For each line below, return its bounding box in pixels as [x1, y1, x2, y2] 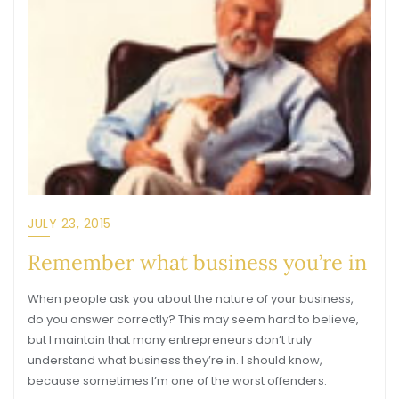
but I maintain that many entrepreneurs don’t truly [28, 331, 312, 348]
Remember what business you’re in [28, 248, 367, 275]
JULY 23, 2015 [28, 215, 111, 232]
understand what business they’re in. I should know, [28, 352, 322, 369]
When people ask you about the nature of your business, [28, 290, 354, 307]
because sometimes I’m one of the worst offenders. [28, 372, 327, 389]
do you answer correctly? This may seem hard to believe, [28, 311, 359, 328]
